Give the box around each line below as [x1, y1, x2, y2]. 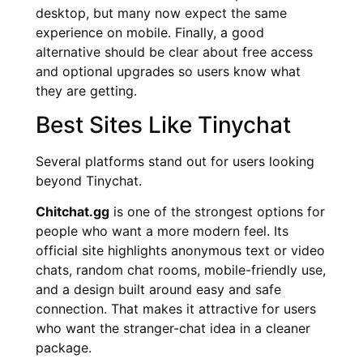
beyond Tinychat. [36, 172, 142, 189]
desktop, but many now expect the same [36, 4, 287, 21]
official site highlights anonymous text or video [36, 242, 325, 259]
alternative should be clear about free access [36, 43, 313, 60]
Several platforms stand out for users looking [36, 152, 314, 169]
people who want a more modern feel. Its [36, 223, 288, 240]
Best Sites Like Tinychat [36, 110, 291, 139]
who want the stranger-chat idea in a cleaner [36, 320, 310, 337]
